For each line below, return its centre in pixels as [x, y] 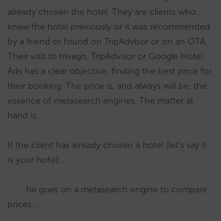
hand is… [25, 115]
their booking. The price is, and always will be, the [107, 86]
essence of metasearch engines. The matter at [100, 100]
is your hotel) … [38, 160]
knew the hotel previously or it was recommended [109, 26]
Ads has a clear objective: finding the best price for [110, 71]
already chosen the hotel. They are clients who [102, 12]
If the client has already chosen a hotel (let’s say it [107, 145]
